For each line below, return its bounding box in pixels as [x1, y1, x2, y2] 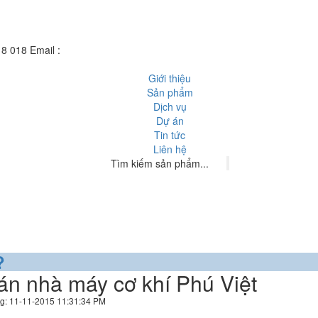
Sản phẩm [146, 85, 193, 100]
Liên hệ [153, 142, 187, 157]
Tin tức [154, 128, 185, 143]
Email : [30, 43, 63, 57]
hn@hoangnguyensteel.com [63, 43, 190, 57]
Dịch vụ [153, 99, 187, 114]
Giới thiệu [148, 71, 191, 86]
